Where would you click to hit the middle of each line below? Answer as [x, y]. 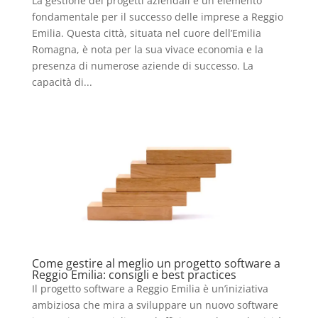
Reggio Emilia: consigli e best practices [134, 274]
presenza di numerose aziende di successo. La [142, 65]
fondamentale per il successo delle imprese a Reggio [157, 16]
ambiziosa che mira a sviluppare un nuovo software [155, 305]
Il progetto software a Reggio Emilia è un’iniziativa [150, 288]
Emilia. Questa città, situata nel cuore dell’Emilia [146, 33]
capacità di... [62, 82]
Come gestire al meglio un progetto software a [156, 263]
